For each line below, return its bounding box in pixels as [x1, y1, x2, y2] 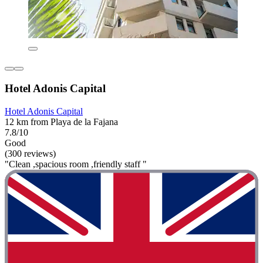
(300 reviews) [5, 148, 56, 159]
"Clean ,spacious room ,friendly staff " [5, 159, 147, 169]
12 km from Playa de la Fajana [5, 116, 118, 127]
